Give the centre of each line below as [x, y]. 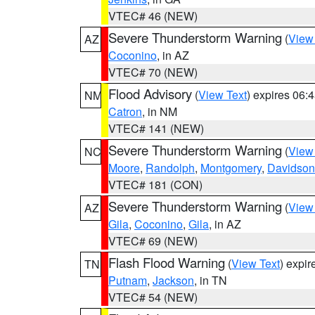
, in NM [160, 111]
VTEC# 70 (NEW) [153, 72]
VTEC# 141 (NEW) [156, 128]
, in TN [211, 280]
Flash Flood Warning [167, 262]
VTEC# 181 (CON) [155, 185]
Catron [125, 111]
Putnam [128, 280]
